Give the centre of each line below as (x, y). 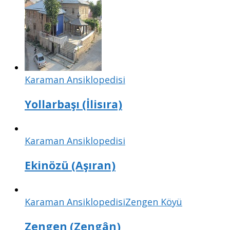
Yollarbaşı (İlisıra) (73, 104)
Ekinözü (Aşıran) (70, 165)
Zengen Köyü (154, 202)
